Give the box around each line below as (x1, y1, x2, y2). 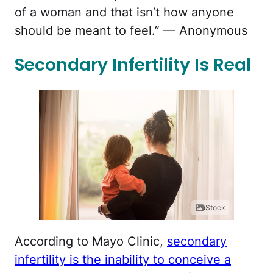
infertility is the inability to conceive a (15, 252, 231, 267)
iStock (204, 202, 225, 212)
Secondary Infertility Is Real (15, 52, 251, 77)
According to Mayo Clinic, (15, 233, 167, 249)
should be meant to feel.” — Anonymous (15, 23, 247, 38)
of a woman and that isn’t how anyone (15, 5, 234, 20)
